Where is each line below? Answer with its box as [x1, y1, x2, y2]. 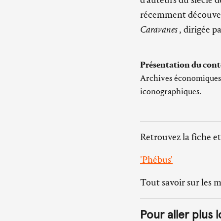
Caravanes [140, 24, 179, 36]
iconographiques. [140, 86, 201, 97]
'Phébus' [140, 154, 173, 166]
